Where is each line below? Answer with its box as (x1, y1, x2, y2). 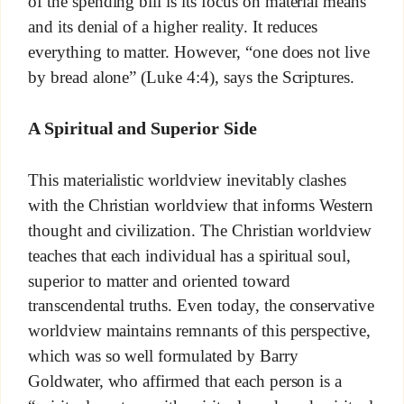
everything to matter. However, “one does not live (27, 41, 371, 61)
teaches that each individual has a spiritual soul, (27, 245, 352, 265)
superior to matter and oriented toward (27, 271, 290, 290)
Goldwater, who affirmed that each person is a (27, 371, 343, 390)
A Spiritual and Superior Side (27, 118, 257, 139)
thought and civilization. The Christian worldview (27, 220, 372, 240)
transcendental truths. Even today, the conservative (27, 296, 375, 316)
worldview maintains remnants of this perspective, (27, 321, 372, 341)
